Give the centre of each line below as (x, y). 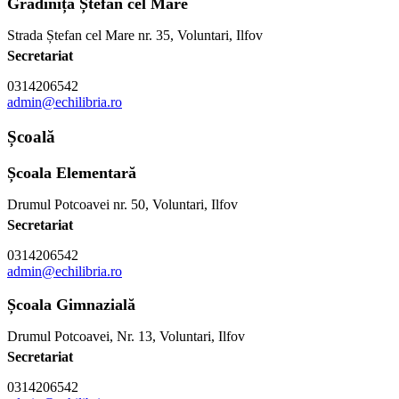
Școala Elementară (72, 172)
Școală (31, 137)
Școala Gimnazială (71, 304)
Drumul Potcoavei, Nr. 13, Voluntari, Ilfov (126, 336)
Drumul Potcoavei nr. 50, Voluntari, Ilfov (122, 204)
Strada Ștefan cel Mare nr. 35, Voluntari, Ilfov (135, 36)
